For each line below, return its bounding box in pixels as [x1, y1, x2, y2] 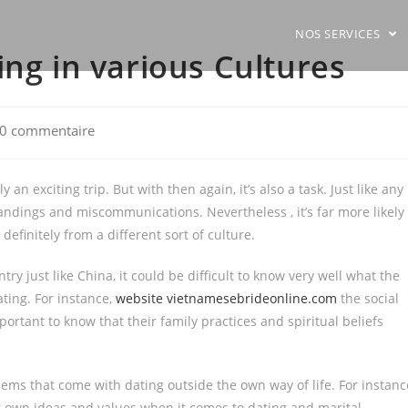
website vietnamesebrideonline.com [116, 290, 337, 307]
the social [337, 290, 399, 307]
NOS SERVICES [294, 25, 383, 42]
